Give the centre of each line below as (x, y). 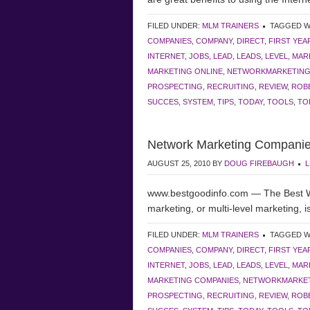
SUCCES (163, 102)
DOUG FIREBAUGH (259, 163)
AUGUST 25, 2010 (179, 163)
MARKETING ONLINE (185, 71)
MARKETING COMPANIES (193, 280)
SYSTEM (198, 102)
